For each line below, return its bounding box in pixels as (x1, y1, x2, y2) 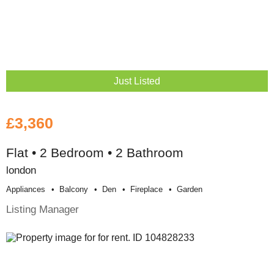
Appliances (6, 184, 45, 194)
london (6, 163, 36, 176)
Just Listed (114, 75, 160, 86)
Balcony (59, 184, 88, 194)
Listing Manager (6, 202, 79, 215)
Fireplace (130, 184, 163, 194)
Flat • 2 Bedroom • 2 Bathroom (6, 145, 183, 160)
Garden (177, 184, 202, 194)
